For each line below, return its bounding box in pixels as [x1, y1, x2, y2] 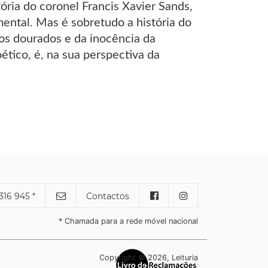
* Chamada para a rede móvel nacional [59, 216, 198, 226]
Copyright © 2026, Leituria [99, 252, 198, 262]
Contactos [86, 190, 130, 202]
